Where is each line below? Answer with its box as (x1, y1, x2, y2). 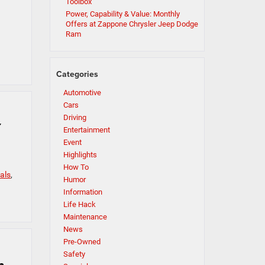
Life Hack (63, 200, 96, 209)
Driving (63, 113, 86, 122)
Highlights (63, 150, 97, 159)
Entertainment (63, 125, 110, 134)
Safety (63, 250, 85, 258)
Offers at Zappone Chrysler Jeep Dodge (65, 20, 198, 28)
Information (63, 188, 102, 196)
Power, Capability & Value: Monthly (65, 9, 180, 18)
